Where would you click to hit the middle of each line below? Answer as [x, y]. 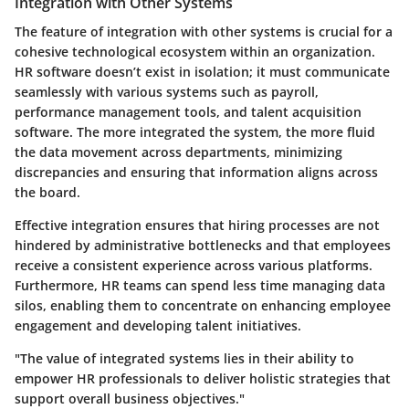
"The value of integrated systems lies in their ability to [184, 358]
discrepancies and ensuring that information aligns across [196, 172]
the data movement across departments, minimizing [178, 152]
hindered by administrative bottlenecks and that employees [203, 245]
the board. [47, 192]
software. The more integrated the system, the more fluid [195, 131]
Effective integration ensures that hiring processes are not [197, 225]
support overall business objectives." [130, 398]
